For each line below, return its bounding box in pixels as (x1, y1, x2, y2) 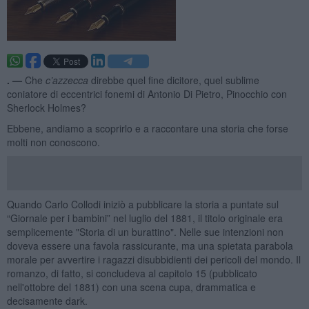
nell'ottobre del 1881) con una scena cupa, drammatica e (6, 279, 256, 294)
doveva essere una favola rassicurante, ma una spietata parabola (6, 238, 293, 252)
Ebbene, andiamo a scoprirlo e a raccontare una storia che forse (6, 121, 288, 135)
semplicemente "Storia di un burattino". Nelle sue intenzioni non (6, 224, 283, 239)
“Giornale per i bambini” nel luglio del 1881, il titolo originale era (6, 210, 283, 225)
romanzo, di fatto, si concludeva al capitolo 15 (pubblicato (6, 266, 257, 280)
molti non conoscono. (6, 134, 100, 149)
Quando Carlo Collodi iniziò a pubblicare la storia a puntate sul (6, 197, 279, 211)
